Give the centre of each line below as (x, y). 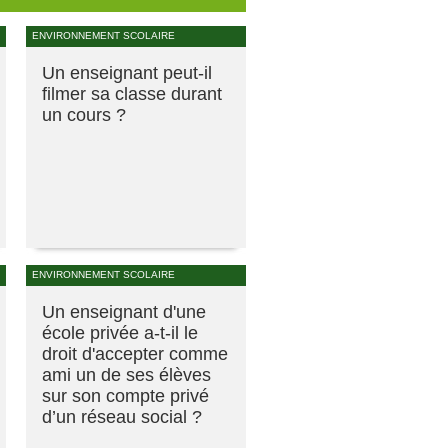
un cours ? (84, 114)
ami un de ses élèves (126, 374)
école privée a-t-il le (120, 332)
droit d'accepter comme (135, 353)
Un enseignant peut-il (127, 72)
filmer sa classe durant (132, 93)
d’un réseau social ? (122, 416)
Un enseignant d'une (124, 311)
